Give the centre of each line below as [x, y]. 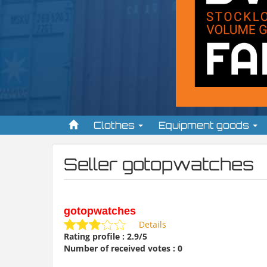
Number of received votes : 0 [123, 248]
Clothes [115, 125]
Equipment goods [205, 125]
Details [153, 224]
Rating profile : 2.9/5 [105, 236]
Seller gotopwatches [159, 164]
